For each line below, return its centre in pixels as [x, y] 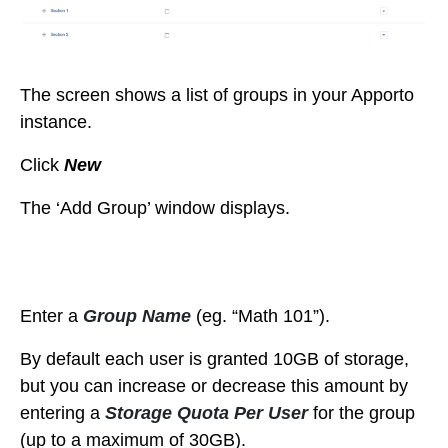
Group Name [137, 315]
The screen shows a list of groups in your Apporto [217, 94]
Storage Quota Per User [209, 412]
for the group [364, 412]
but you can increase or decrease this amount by [214, 385]
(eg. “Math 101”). [260, 315]
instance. [56, 121]
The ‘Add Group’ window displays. [155, 207]
